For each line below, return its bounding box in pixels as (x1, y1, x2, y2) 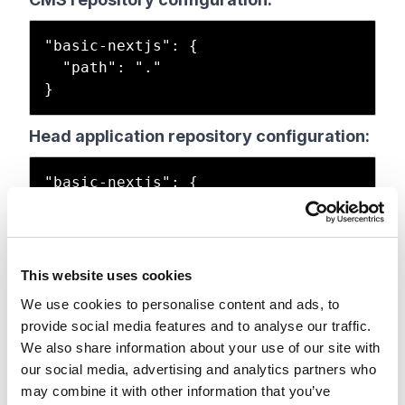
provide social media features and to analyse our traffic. (21, 317, 372, 334)
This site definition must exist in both (29, 372, 301, 391)
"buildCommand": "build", (44, 282, 62, 300)
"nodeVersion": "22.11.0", (44, 217, 62, 235)
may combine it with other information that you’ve (21, 382, 331, 399)
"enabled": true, (44, 239, 62, 257)
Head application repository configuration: (29, 127, 370, 146)
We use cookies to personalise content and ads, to (21, 296, 340, 312)
